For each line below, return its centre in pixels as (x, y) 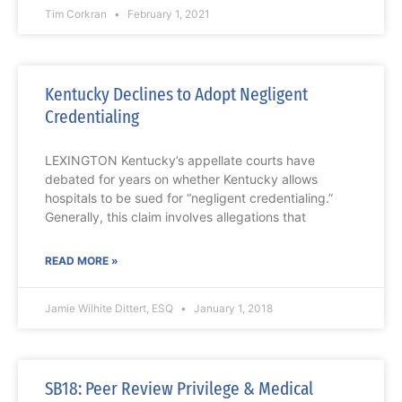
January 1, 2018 (232, 309)
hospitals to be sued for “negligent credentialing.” (189, 198)
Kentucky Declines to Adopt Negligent (176, 95)
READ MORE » (82, 261)
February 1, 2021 (167, 14)
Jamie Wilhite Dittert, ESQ (110, 309)
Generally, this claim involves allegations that (175, 217)
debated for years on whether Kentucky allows (181, 179)
